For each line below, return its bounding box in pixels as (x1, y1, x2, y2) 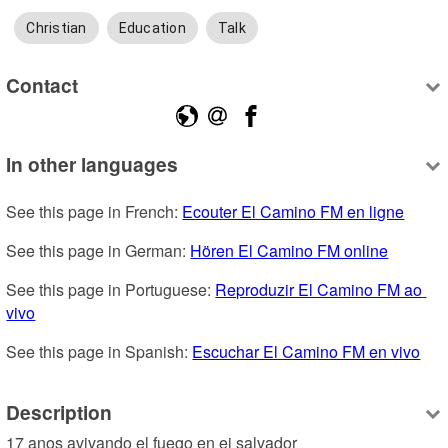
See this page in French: (6, 200, 183, 224)
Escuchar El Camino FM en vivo (192, 340, 421, 364)
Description (6, 397, 113, 426)
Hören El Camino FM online (190, 239, 389, 263)
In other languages (6, 150, 179, 179)
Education (118, 20, 186, 37)
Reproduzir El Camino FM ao (215, 278, 423, 302)
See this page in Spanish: (6, 340, 193, 364)
